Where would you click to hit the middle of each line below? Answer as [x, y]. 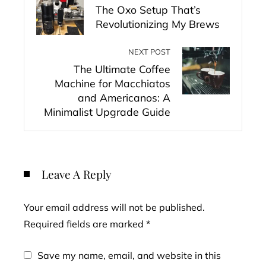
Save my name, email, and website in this [129, 255]
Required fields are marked [85, 224]
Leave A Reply [77, 174]
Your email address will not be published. [114, 207]
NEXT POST [149, 51]
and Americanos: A [124, 97]
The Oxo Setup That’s [148, 9]
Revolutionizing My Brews [158, 23]
